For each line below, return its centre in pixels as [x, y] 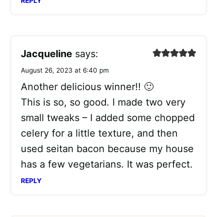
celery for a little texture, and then [99, 133]
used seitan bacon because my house [107, 149]
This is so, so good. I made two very [103, 102]
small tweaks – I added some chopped [108, 118]
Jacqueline [46, 54]
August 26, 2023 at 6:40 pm [65, 70]
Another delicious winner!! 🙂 [87, 87]
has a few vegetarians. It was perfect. [107, 164]
